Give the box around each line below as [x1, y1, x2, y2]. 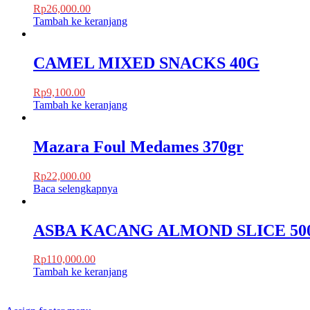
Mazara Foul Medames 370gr [33, 137, 244, 156]
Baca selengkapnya [33, 182, 118, 194]
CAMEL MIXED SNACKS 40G [33, 53, 259, 72]
